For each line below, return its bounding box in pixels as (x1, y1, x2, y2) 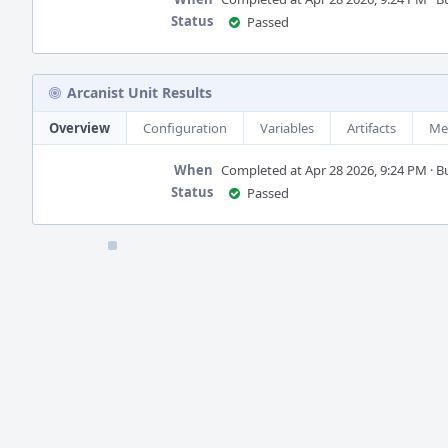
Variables (260, 119, 314, 137)
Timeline (32, 243, 90, 261)
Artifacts (347, 119, 396, 137)
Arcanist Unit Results (67, 83, 212, 102)
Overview (49, 119, 110, 137)
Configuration (143, 119, 227, 137)
